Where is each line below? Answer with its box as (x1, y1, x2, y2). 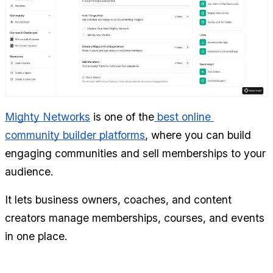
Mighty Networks (5, 110, 90, 123)
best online (154, 110, 211, 123)
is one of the (90, 110, 154, 123)
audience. (5, 165, 54, 178)
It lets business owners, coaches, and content (5, 193, 232, 206)
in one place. (5, 229, 68, 243)
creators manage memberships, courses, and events (5, 211, 264, 224)
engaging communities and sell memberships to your (5, 146, 266, 160)
